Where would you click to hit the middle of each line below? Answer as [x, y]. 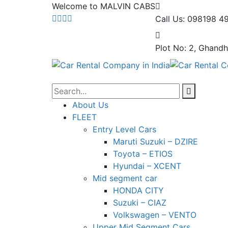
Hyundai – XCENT [147, 166]
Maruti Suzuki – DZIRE [155, 141]
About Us [90, 105]
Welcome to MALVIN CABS [104, 6]
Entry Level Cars [124, 129]
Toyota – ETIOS [143, 153]
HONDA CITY [138, 190]
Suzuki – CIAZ [140, 202]
